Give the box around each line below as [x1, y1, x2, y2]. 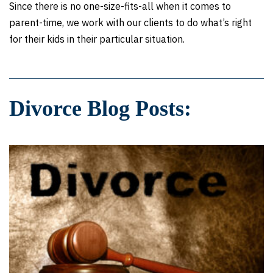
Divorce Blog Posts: [9, 96, 191, 121]
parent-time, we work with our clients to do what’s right [9, 16, 252, 29]
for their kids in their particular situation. [9, 33, 185, 45]
